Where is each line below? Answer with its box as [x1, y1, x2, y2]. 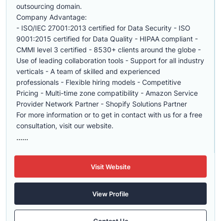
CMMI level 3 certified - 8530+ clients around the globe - [16, 45, 201, 54]
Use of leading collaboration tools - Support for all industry [16, 56, 204, 65]
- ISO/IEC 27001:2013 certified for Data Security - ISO [16, 24, 190, 32]
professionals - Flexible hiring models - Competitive [16, 78, 181, 86]
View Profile [92, 189, 129, 198]
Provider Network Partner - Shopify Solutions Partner [16, 100, 187, 108]
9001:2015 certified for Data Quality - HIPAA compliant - [16, 35, 198, 43]
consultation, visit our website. [16, 121, 113, 130]
